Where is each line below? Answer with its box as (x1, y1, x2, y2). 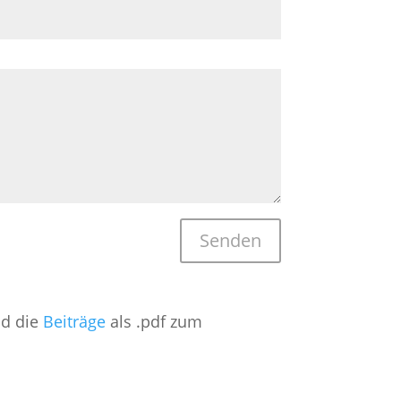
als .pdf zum (106, 310, 203, 332)
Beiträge (43, 310, 107, 332)
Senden (199, 227, 261, 252)
